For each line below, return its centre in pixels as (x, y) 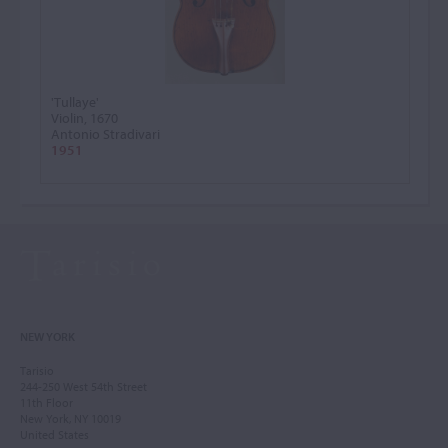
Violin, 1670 (84, 118)
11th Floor (46, 402)
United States (54, 434)
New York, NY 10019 (70, 418)
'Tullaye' (75, 102)
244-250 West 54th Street (83, 386)
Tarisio (37, 370)
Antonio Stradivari (105, 134)
